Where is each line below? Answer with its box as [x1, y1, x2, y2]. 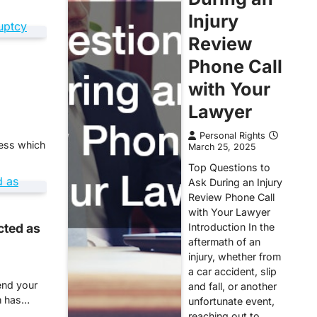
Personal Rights [200, 130, 265, 141]
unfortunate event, [188, 295, 275, 307]
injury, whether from [188, 250, 281, 263]
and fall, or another [188, 280, 277, 292]
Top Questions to [188, 161, 270, 173]
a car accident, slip [188, 265, 277, 277]
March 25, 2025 [188, 142, 255, 152]
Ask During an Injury [188, 176, 282, 188]
